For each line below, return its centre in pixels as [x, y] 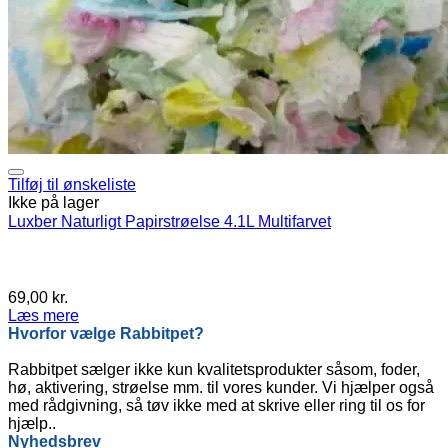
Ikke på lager [53, 202]
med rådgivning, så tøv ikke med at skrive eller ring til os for [216, 406]
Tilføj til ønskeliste [72, 184]
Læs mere [43, 316]
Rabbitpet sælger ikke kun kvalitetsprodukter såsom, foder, [214, 370]
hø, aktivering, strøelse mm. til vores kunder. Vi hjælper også [221, 388]
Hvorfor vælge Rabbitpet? [106, 334]
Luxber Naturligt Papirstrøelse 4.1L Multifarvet [169, 222]
